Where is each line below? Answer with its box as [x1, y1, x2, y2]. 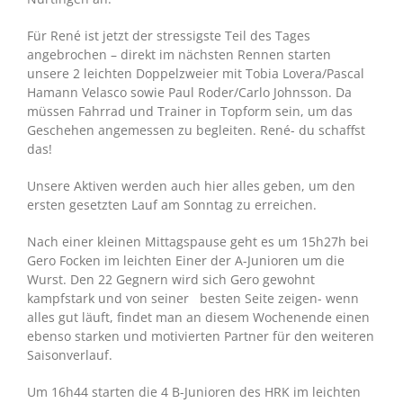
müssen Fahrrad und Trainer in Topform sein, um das [26, 102, 353, 120]
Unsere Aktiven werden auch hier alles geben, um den [26, 176, 355, 194]
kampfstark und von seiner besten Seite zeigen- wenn [26, 289, 359, 307]
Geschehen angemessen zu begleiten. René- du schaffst [26, 121, 365, 139]
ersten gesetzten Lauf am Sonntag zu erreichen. [26, 195, 317, 213]
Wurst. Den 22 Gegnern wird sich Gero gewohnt [26, 270, 315, 288]
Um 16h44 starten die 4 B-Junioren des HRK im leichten [26, 382, 361, 400]
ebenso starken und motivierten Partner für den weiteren [26, 327, 374, 345]
